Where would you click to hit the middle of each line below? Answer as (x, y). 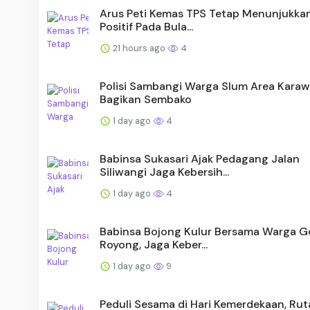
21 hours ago (139, 48)
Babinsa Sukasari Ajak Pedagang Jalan (200, 158)
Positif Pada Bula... (146, 26)
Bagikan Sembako (146, 99)
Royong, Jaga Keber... (154, 244)
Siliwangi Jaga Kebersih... (164, 172)
